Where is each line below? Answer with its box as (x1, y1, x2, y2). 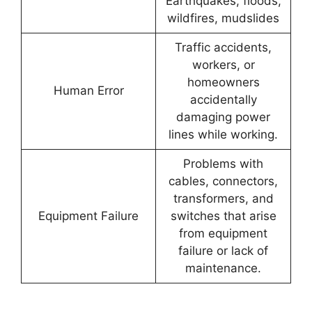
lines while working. (169, 127, 278, 142)
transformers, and (173, 192, 274, 206)
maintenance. (185, 261, 261, 276)
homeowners (187, 75, 260, 90)
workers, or (192, 58, 255, 72)
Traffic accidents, (175, 40, 272, 55)
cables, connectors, (169, 174, 278, 189)
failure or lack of (178, 244, 268, 258)
